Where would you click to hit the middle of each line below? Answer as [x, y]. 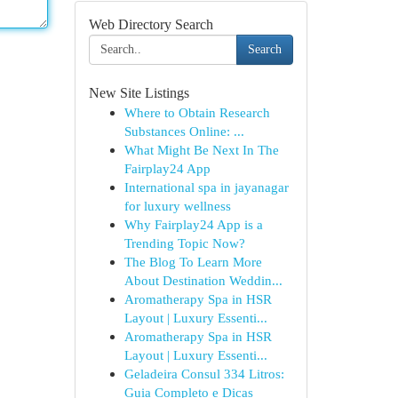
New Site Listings [139, 93]
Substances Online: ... [184, 131]
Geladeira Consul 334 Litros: [204, 374]
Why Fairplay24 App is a [193, 224]
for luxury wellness [177, 206]
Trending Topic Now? [184, 243]
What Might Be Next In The [201, 150]
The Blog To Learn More [193, 262]
